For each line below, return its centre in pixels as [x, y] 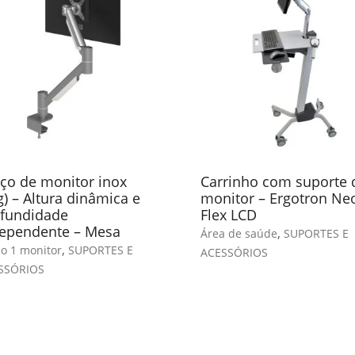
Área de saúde [239, 234]
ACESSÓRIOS [234, 253]
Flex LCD [228, 215]
